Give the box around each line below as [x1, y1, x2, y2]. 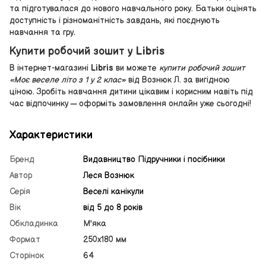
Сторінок [9, 251, 44, 261]
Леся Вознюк [83, 170, 134, 181]
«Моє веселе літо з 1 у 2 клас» [9, 75, 126, 85]
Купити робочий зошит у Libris [9, 45, 164, 58]
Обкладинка [9, 218, 58, 229]
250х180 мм [83, 235, 126, 245]
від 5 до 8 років [83, 202, 142, 213]
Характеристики [9, 129, 93, 142]
